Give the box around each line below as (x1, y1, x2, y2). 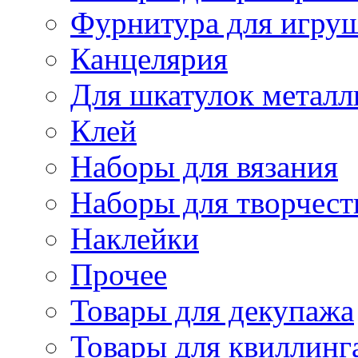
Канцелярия (70, 41, 228, 76)
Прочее (70, 257, 167, 292)
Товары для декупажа (70, 292, 354, 328)
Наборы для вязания (70, 149, 338, 184)
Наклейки (70, 221, 199, 256)
